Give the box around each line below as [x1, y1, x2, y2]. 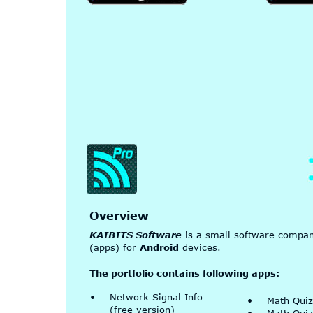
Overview [89, 209, 149, 222]
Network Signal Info [109, 291, 206, 303]
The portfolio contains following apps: [89, 267, 279, 279]
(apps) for [89, 242, 140, 254]
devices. [178, 242, 221, 254]
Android [139, 242, 179, 254]
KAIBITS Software [89, 229, 182, 241]
